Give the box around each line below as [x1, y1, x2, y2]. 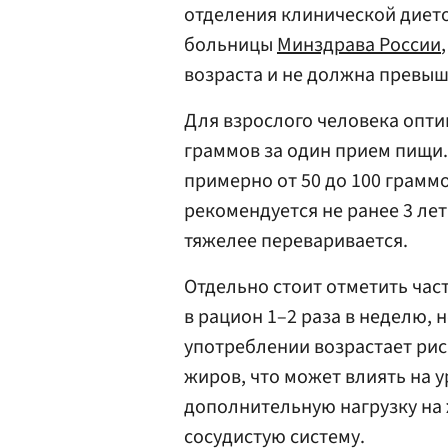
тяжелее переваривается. [184, 227, 408, 255]
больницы [184, 31, 277, 59]
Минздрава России [277, 31, 441, 59]
